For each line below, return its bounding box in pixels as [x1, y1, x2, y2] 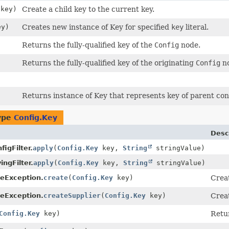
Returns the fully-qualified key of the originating [21, 58, 196, 67]
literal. [183, 22, 209, 31]
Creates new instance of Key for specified [21, 22, 171, 31]
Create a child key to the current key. [21, 5, 154, 13]
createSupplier [43, 191, 101, 199]
